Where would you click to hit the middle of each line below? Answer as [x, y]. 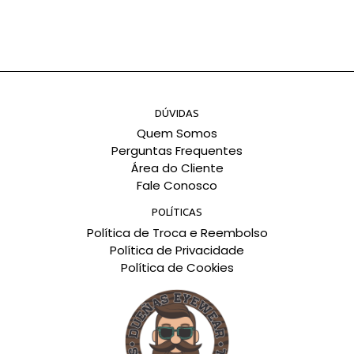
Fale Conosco [177, 186]
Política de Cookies [177, 267]
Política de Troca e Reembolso [177, 232]
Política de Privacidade [177, 250]
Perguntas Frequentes [177, 151]
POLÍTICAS [177, 212]
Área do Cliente [177, 168]
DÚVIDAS [177, 113]
